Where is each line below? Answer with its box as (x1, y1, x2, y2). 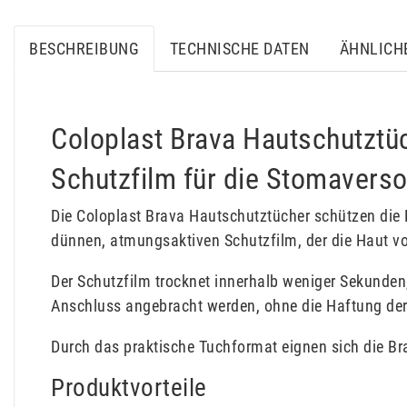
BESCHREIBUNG (29, 39, 140, 59)
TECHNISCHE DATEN (169, 39, 310, 59)
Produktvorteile (51, 373, 207, 403)
